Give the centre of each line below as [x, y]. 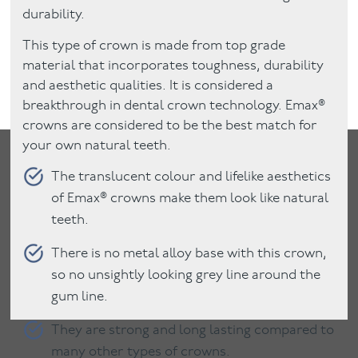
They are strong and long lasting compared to [193, 331]
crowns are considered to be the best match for [170, 125]
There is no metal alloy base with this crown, [189, 254]
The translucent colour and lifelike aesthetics [191, 177]
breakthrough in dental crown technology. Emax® [174, 105]
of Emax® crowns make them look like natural [190, 199]
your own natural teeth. [97, 145]
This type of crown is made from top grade [154, 46]
